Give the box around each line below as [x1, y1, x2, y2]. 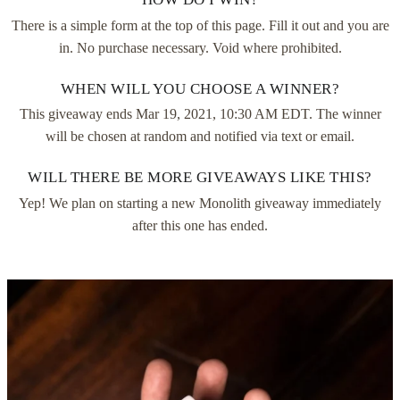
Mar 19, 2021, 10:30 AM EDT [135, 106, 309, 122]
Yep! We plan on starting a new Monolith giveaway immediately [19, 195, 381, 211]
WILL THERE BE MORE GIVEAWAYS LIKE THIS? [28, 169, 372, 187]
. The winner [308, 106, 381, 122]
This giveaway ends [19, 106, 136, 122]
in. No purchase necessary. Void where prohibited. [58, 39, 342, 55]
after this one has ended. [132, 217, 268, 233]
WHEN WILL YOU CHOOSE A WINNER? [60, 79, 340, 97]
